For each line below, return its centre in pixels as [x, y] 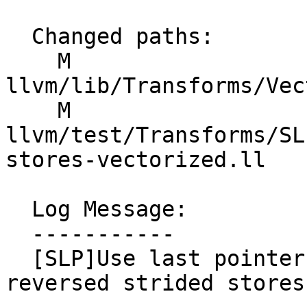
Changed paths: [19, 37]
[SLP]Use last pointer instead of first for [19, 259]
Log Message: [19, 209]
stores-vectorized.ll [136, 160]
